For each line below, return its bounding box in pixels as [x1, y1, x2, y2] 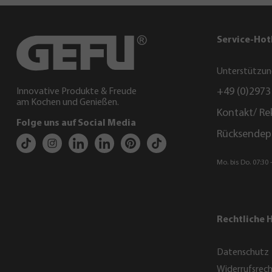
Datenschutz [217, 248, 269, 257]
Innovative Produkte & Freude [16, 87, 137, 97]
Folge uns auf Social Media [16, 118, 136, 128]
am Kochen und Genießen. [16, 98, 119, 107]
